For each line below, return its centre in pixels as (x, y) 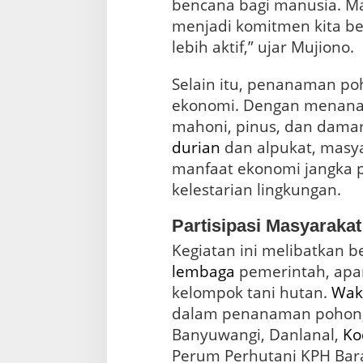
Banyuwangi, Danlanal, (257, 334)
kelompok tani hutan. (251, 292)
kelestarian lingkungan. (256, 189)
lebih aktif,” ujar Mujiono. (263, 47)
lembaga (203, 271)
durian (196, 147)
